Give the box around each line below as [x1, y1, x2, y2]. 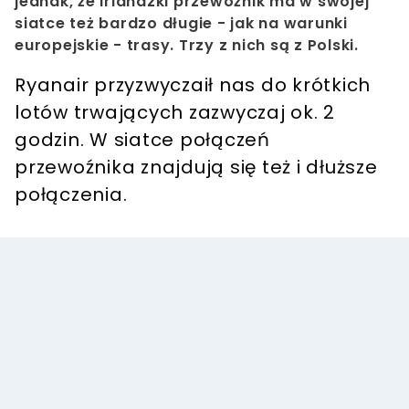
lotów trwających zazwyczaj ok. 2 [15, 100, 335, 126]
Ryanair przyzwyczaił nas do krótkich [15, 72, 371, 99]
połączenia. [15, 182, 132, 208]
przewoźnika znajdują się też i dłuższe [15, 154, 378, 181]
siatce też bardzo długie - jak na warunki [15, 13, 348, 35]
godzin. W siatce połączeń [15, 127, 270, 153]
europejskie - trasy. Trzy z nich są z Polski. [15, 35, 363, 57]
